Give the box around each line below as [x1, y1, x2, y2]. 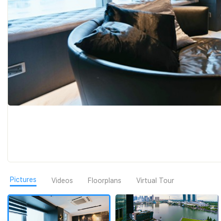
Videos [51, 176, 73, 184]
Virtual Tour [136, 176, 174, 184]
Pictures [10, 176, 37, 184]
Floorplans [88, 176, 121, 184]
